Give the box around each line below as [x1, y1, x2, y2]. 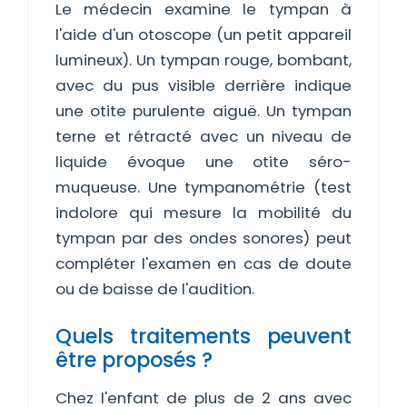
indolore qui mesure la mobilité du [55, 202, 352, 223]
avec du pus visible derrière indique [55, 74, 352, 96]
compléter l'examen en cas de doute [55, 253, 352, 274]
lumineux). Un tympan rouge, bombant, [55, 49, 352, 71]
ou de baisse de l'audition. [55, 278, 254, 300]
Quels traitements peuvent [55, 322, 352, 351]
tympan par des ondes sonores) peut [55, 227, 352, 249]
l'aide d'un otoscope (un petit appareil [55, 24, 352, 45]
